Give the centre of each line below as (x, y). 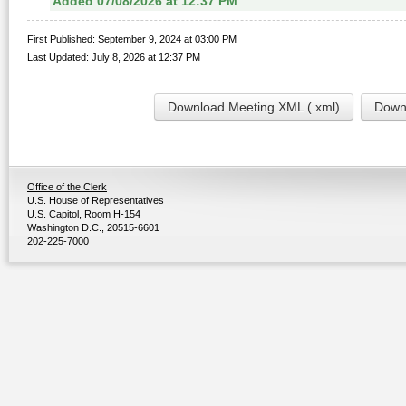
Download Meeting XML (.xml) (254, 107)
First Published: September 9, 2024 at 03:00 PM (132, 39)
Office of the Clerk (67, 187)
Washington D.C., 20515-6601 (93, 227)
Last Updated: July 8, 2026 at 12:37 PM (114, 57)
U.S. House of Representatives (96, 200)
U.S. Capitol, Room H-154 (84, 214)
